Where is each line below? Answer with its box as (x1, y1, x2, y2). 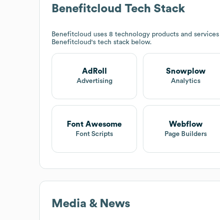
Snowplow (165, 67, 206, 76)
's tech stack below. (91, 38, 152, 46)
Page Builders (165, 130, 207, 137)
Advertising (76, 78, 112, 85)
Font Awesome (67, 120, 122, 128)
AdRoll (82, 67, 107, 76)
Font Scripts (76, 130, 113, 137)
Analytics (171, 78, 201, 85)
